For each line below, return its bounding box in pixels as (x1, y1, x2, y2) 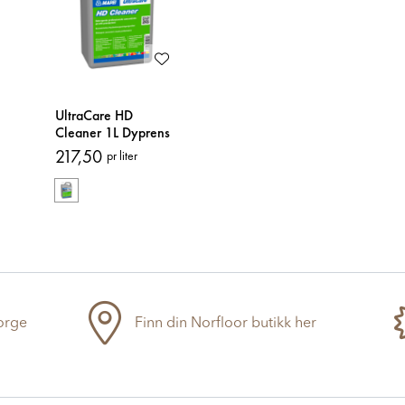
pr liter (107, 147, 137, 165)
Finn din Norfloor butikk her (134, 316, 316, 332)
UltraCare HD (55, 105, 133, 125)
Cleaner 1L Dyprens (55, 122, 170, 142)
